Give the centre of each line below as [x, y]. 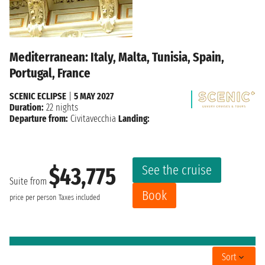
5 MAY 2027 [94, 96]
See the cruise [177, 170]
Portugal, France [50, 73]
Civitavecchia [93, 118]
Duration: [27, 107]
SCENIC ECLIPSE [38, 96]
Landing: [134, 118]
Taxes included [79, 198]
